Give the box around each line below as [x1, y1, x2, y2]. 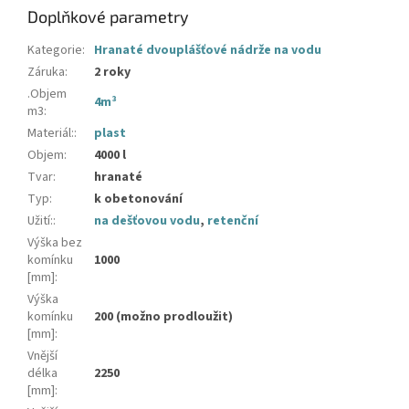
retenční [207, 212, 258, 231]
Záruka [27, 63, 65, 82]
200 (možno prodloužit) [94, 308, 233, 327]
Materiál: [27, 124, 74, 143]
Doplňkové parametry [27, 6, 189, 27]
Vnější [27, 347, 58, 366]
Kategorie [27, 41, 82, 60]
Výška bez [27, 234, 82, 253]
